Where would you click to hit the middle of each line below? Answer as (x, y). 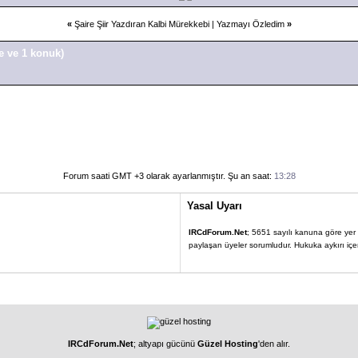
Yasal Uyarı (214, 205)
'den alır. (274, 343)
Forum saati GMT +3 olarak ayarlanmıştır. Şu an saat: (168, 175)
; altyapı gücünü (165, 343)
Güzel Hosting (228, 343)
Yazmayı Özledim (250, 24)
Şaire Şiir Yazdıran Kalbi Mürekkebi (141, 24)
